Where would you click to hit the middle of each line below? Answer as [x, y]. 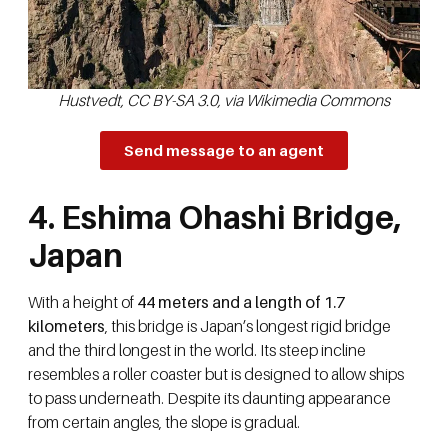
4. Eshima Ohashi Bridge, [215, 216]
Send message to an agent [224, 149]
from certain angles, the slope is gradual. [164, 421]
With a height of [82, 301]
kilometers [66, 325]
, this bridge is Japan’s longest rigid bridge [248, 325]
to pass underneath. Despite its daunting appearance [209, 397]
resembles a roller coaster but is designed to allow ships [216, 373]
